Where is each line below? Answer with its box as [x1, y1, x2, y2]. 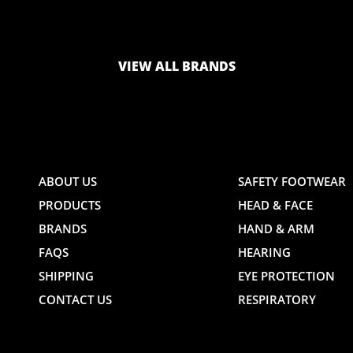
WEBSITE [128, 202, 183, 217]
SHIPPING [39, 268, 94, 284]
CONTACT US [39, 292, 112, 308]
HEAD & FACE [238, 197, 314, 214]
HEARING [238, 244, 292, 261]
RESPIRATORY [238, 292, 317, 308]
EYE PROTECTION [238, 268, 336, 284]
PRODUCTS [39, 197, 101, 214]
